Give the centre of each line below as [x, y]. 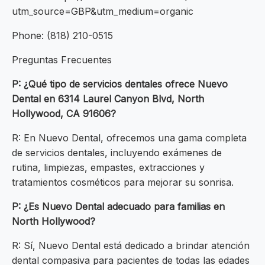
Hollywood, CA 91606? [64, 114]
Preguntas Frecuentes [62, 60]
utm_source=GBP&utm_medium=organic [103, 12]
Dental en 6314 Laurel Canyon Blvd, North [108, 99]
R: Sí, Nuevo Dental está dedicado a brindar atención [131, 246]
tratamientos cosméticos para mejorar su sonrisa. [123, 182]
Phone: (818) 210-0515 [62, 36]
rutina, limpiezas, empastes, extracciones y [108, 168]
